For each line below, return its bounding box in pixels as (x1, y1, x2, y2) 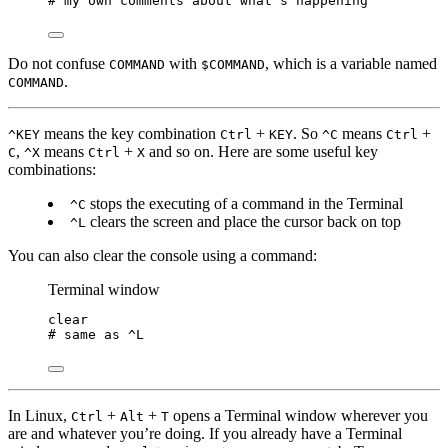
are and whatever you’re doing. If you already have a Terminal (8, 425, 402, 443)
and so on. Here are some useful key (145, 143, 378, 161)
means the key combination (40, 125, 220, 143)
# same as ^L (48, 327, 144, 343)
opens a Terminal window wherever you (169, 407, 428, 425)
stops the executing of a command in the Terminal (86, 195, 403, 213)
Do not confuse (8, 55, 109, 73)
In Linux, (8, 407, 71, 425)
